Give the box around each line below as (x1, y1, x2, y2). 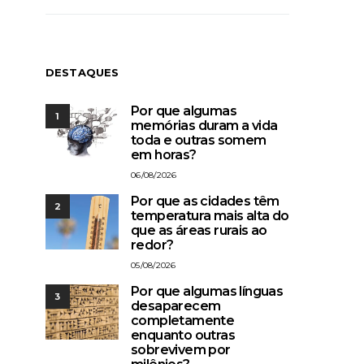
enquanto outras (131, 327, 236, 343)
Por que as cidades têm (131, 193, 279, 209)
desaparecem (131, 298, 221, 314)
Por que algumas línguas (131, 284, 284, 299)
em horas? (131, 147, 197, 162)
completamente (131, 313, 235, 328)
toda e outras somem (131, 132, 266, 148)
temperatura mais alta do (131, 208, 289, 223)
